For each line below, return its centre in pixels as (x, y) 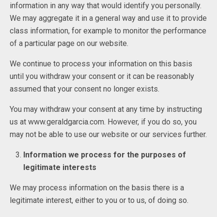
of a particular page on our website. (69, 43)
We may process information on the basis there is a (97, 187)
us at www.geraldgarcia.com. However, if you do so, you (103, 122)
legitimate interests (60, 167)
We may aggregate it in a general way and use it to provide (108, 18)
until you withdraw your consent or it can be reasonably (102, 76)
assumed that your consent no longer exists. (85, 89)
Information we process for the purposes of (105, 155)
